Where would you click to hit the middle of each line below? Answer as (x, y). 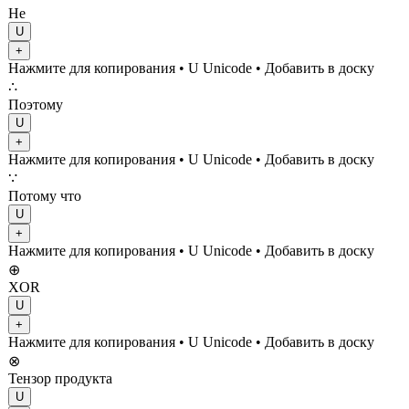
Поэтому (36, 104)
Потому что (45, 195)
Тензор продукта (60, 378)
